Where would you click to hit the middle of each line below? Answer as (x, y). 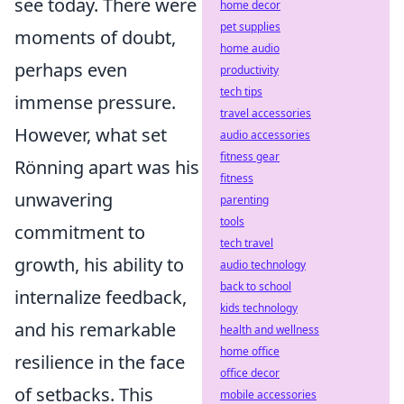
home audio (250, 48)
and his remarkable (95, 330)
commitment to (80, 232)
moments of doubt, (95, 37)
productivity (249, 70)
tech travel (247, 243)
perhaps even (71, 70)
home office (250, 351)
